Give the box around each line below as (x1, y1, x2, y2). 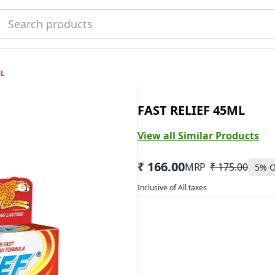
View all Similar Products (137, 129, 259, 142)
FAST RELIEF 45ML (137, 102, 245, 118)
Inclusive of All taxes (137, 182, 207, 193)
